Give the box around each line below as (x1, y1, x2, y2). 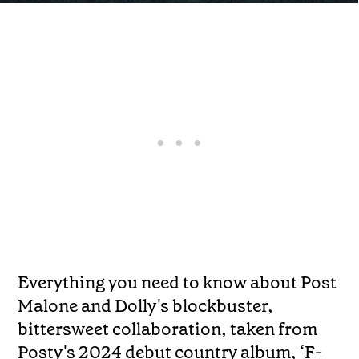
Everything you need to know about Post (18, 270, 337, 294)
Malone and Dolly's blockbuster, (18, 293, 274, 317)
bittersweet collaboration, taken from (18, 317, 318, 341)
